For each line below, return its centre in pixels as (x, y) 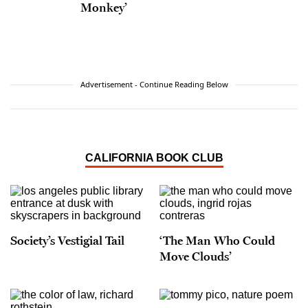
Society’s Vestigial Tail (67, 240)
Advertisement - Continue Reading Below (154, 85)
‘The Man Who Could (217, 240)
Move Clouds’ (196, 256)
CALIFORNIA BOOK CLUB (154, 158)
